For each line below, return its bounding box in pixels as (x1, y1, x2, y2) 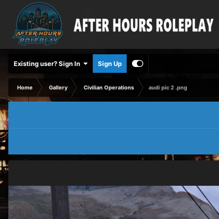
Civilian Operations (84, 84, 134, 91)
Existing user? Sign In (14, 60, 83, 67)
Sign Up (98, 60, 122, 67)
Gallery (49, 84, 67, 91)
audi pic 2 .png (149, 84, 187, 91)
